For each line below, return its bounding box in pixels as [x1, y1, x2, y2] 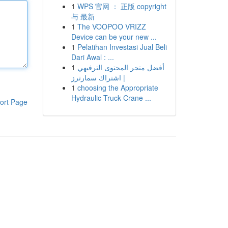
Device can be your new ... [71, 32, 157, 42]
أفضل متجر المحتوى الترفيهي [77, 62, 164, 72]
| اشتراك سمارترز [71, 72, 125, 82]
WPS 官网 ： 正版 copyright [77, 1, 166, 11]
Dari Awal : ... [71, 52, 114, 62]
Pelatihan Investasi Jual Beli [77, 42, 167, 52]
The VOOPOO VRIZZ [77, 21, 146, 32]
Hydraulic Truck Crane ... [71, 93, 151, 103]
